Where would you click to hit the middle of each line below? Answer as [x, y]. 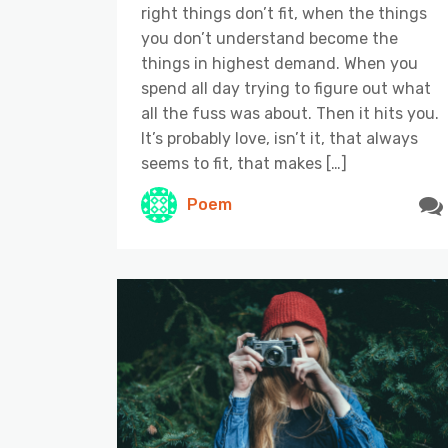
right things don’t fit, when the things [284, 13]
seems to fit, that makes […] [244, 163]
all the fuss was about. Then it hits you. [290, 113]
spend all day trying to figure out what [286, 88]
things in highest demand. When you [279, 63]
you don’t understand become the [269, 38]
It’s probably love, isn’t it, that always [279, 138]
